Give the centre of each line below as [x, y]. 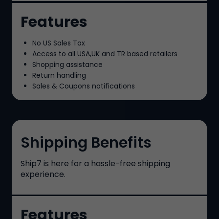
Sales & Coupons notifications [84, 86]
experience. [43, 174]
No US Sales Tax [59, 43]
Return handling [59, 75]
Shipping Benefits [86, 142]
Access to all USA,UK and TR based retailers [105, 54]
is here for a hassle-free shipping [106, 163]
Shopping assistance [67, 64]
